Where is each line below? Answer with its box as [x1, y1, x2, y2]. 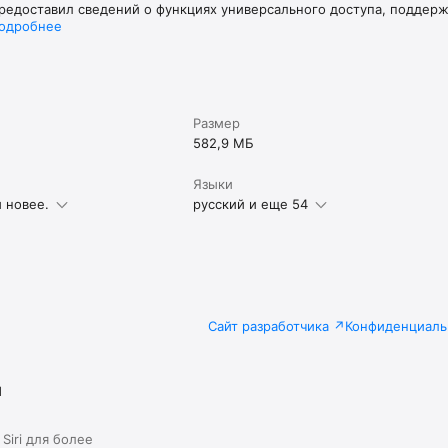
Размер [193, 114, 241, 131]
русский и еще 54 [193, 195, 309, 212]
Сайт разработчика [208, 317, 329, 334]
